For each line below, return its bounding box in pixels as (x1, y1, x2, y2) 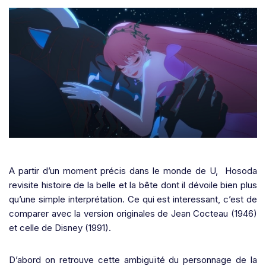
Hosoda (225, 164, 257, 176)
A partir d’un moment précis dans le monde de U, (9, 164, 218, 176)
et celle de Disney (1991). (9, 221, 111, 233)
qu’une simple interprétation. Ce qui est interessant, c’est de (9, 193, 257, 205)
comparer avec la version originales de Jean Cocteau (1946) (9, 207, 257, 219)
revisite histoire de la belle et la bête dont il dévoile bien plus (9, 179, 257, 191)
